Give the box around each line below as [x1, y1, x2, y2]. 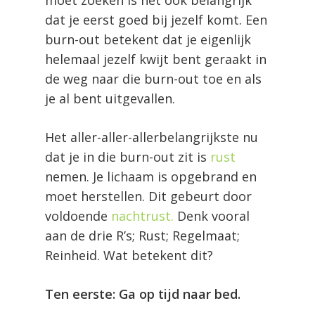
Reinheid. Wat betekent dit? [45, 246, 213, 264]
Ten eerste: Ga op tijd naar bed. [45, 285, 240, 302]
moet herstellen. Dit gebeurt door [45, 187, 252, 205]
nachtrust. [111, 207, 174, 224]
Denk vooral [174, 207, 250, 224]
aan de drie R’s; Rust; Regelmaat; [45, 226, 240, 244]
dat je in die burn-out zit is [45, 148, 210, 165]
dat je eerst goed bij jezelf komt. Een [45, 11, 267, 28]
